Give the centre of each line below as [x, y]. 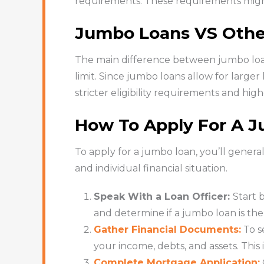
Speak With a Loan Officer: [163, 196]
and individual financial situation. [151, 168]
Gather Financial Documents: [167, 229]
